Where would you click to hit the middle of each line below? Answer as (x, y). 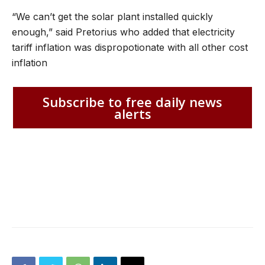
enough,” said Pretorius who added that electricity (123, 32)
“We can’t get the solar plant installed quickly (112, 17)
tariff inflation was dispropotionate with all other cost (130, 48)
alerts (132, 114)
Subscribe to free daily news (132, 102)
